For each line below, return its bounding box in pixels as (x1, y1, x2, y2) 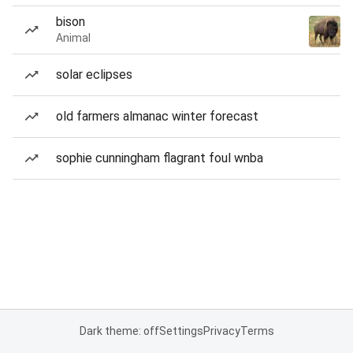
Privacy (203, 325, 240, 337)
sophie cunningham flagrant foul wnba (56, 150, 263, 165)
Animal (56, 32, 91, 44)
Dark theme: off (79, 325, 159, 337)
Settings (158, 325, 203, 337)
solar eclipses (56, 67, 132, 82)
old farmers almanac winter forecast (56, 109, 258, 124)
